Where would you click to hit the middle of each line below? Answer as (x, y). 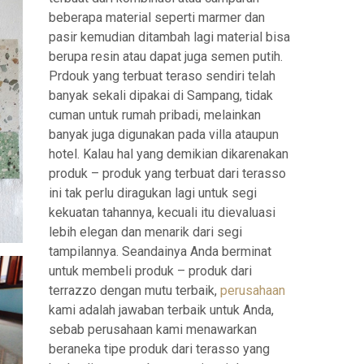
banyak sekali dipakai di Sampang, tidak (161, 95)
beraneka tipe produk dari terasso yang (159, 349)
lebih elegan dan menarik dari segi (145, 232)
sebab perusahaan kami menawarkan (153, 329)
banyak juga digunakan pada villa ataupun (164, 134)
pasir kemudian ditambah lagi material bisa (169, 37)
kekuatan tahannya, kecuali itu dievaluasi (162, 212)
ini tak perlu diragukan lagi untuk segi (153, 193)
